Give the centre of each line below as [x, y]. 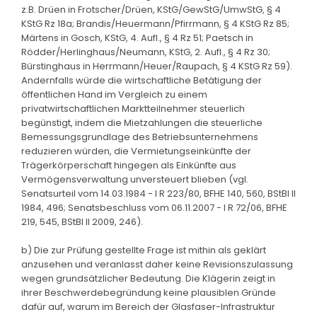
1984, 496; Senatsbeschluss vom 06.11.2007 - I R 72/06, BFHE [154, 207]
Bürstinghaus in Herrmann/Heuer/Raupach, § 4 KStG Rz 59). [157, 66]
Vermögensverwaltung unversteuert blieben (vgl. [135, 179]
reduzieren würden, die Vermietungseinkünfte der [136, 151]
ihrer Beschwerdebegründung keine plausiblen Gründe [149, 292]
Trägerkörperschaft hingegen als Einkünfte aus [129, 165]
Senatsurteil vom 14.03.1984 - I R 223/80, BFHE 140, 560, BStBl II [158, 193]
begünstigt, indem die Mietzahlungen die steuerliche [142, 122]
